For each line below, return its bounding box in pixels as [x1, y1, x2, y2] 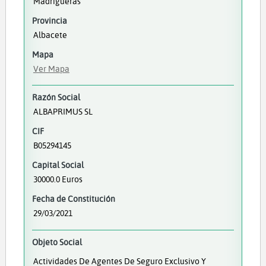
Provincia [31, 15, 67, 26]
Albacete [33, 29, 67, 40]
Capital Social [31, 159, 84, 171]
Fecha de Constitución [31, 193, 115, 205]
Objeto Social [31, 236, 82, 248]
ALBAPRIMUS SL [33, 106, 93, 118]
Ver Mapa [33, 63, 69, 74]
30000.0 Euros [33, 173, 83, 185]
